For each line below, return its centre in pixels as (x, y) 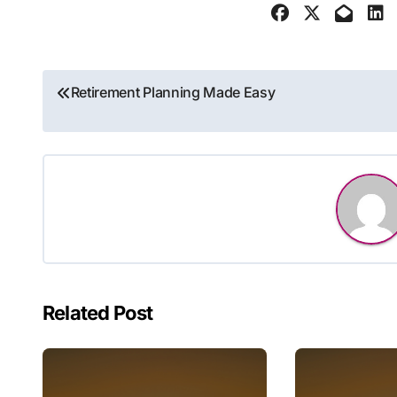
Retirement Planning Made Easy (173, 92)
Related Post (98, 313)
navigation (110, 127)
